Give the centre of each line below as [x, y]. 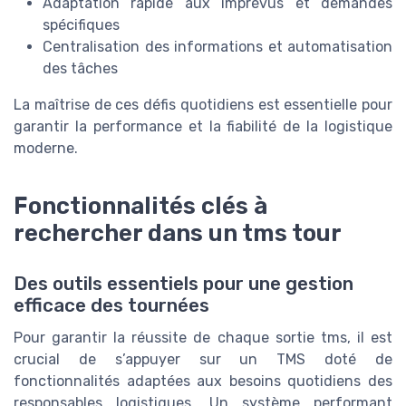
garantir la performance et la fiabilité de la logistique [203, 126]
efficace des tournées [111, 305]
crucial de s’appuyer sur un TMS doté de [203, 359]
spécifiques [81, 24]
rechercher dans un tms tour [178, 232]
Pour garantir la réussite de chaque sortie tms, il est [203, 337]
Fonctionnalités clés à [140, 205]
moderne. [46, 148]
